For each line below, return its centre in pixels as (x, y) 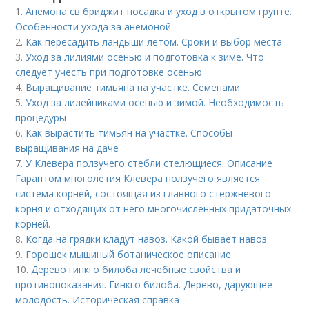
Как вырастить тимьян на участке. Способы (129, 132)
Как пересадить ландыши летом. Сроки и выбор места (154, 41)
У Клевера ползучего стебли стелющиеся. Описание (149, 163)
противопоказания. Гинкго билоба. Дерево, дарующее (144, 284)
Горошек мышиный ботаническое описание (129, 254)
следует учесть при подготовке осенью (109, 72)
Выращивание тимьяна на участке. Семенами (133, 87)
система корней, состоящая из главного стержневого (143, 193)
